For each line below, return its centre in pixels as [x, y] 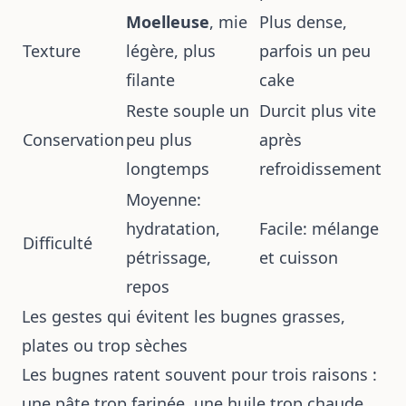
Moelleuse [168, 22]
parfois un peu [315, 51]
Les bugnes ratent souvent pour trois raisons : [199, 374]
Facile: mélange [319, 228]
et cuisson [299, 257]
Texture [52, 51]
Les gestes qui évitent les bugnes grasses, [184, 316]
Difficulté [58, 243]
